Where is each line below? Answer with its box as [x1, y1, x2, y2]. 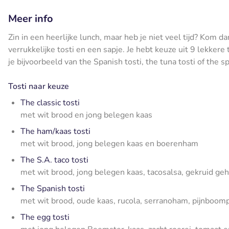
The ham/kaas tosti [20, 126, 90, 138]
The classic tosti [20, 97, 80, 109]
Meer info [8, 12, 53, 26]
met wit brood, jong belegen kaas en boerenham [20, 138, 198, 150]
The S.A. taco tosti [20, 154, 88, 166]
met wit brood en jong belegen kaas [20, 109, 152, 121]
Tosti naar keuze [8, 81, 69, 93]
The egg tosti [20, 212, 70, 223]
